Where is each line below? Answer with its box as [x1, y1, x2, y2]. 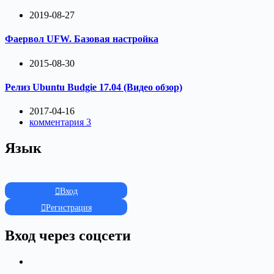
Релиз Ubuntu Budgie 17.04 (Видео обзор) [5, 82, 182, 92]
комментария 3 [29, 117, 91, 128]
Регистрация [45, 203, 92, 213]
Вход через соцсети [5, 227, 131, 243]
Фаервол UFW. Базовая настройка [5, 34, 158, 45]
